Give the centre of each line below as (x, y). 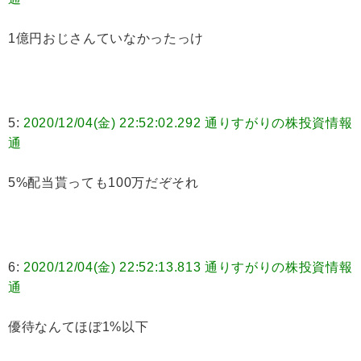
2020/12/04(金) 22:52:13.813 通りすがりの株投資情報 (188, 268)
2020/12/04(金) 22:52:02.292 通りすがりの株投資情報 (188, 123)
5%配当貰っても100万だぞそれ (104, 183)
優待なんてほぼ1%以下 (79, 327)
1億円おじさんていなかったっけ (106, 39)
